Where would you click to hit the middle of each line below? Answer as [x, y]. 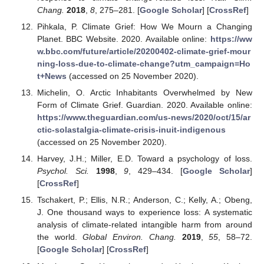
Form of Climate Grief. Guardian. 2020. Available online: [144, 105]
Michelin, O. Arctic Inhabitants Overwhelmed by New [144, 93]
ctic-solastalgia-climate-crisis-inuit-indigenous [131, 130]
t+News [52, 76]
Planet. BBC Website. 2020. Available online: [123, 39]
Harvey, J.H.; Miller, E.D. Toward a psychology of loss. [144, 159]
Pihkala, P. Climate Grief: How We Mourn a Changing [144, 27]
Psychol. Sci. [63, 171]
